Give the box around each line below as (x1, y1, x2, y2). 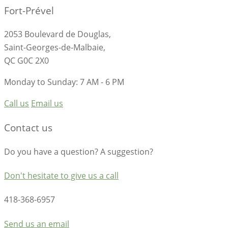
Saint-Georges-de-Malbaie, (4, 42, 105, 53)
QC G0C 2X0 (4, 55, 49, 67)
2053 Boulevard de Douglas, (4, 28, 111, 40)
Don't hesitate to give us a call (4, 170, 119, 182)
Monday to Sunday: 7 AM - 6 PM (4, 76, 124, 88)
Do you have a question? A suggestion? (4, 146, 153, 157)
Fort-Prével (4, 4, 54, 17)
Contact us (4, 121, 52, 134)
